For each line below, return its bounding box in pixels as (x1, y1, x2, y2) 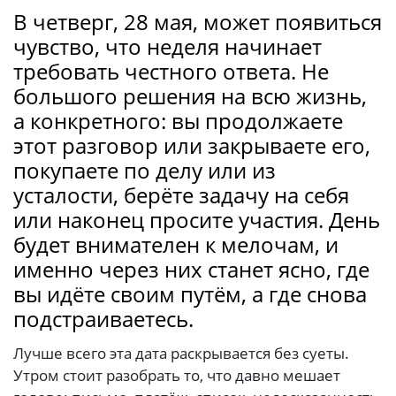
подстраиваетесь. (13, 304, 194, 334)
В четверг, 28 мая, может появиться (13, 7, 382, 37)
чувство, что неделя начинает (13, 32, 322, 62)
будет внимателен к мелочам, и (13, 230, 339, 260)
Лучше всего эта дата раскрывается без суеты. (13, 343, 349, 364)
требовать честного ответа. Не (13, 57, 329, 87)
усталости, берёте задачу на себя (13, 180, 349, 210)
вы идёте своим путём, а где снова (13, 279, 367, 309)
